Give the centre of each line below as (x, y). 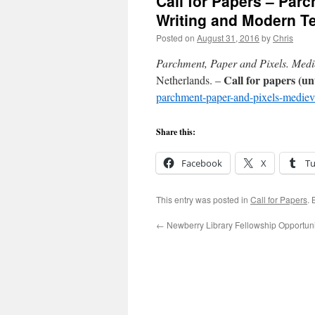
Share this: (176, 132)
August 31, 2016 (228, 38)
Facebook (202, 163)
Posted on (175, 38)
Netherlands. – (190, 80)
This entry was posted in (203, 199)
